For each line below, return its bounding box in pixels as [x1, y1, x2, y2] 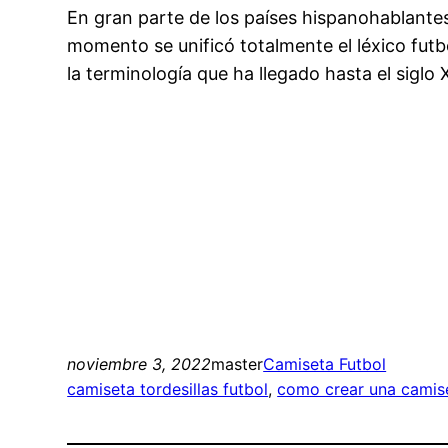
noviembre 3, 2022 [67, 354, 212, 375]
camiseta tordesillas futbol [67, 379, 269, 400]
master [211, 354, 264, 375]
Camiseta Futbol [263, 354, 387, 375]
